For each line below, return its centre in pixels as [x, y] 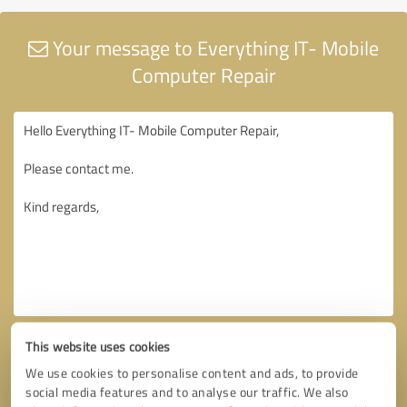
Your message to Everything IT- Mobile [213, 47]
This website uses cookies [98, 347]
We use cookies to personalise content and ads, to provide [192, 373]
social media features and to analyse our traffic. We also [187, 392]
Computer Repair [203, 74]
